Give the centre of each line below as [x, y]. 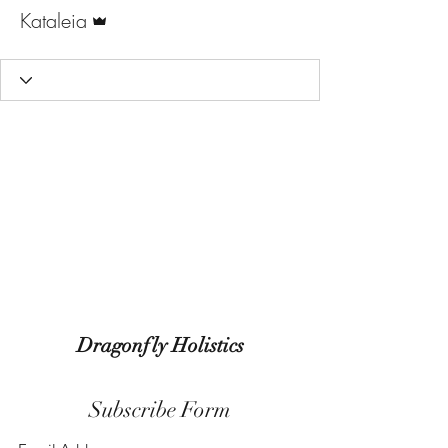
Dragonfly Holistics [160, 345]
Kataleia [53, 20]
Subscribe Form [160, 409]
